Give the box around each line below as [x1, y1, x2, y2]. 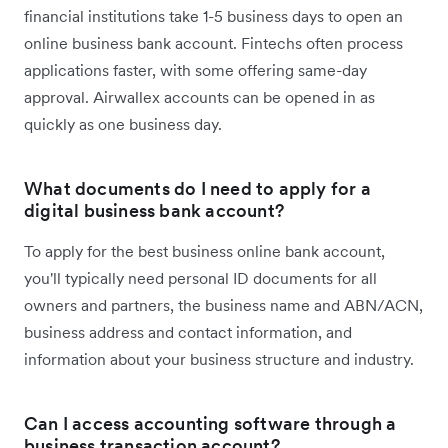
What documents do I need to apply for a [24, 176, 371, 200]
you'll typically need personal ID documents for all [24, 267, 377, 288]
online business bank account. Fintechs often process [24, 32, 403, 53]
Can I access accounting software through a [24, 411, 397, 435]
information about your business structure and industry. [24, 348, 414, 369]
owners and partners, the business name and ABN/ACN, [24, 294, 423, 315]
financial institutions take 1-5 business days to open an [24, 5, 403, 26]
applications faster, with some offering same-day [24, 59, 367, 80]
